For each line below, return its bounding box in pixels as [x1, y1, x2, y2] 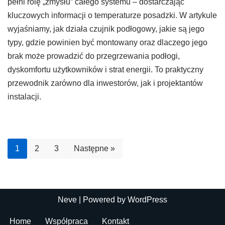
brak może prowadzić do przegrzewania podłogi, [8, 51, 180, 60]
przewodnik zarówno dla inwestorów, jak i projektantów [8, 78, 203, 87]
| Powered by [77, 195, 128, 204]
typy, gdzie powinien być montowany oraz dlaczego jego [8, 38, 207, 47]
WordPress [128, 195, 167, 204]
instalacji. [8, 92, 41, 101]
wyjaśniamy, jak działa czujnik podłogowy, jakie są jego [8, 24, 204, 33]
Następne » [74, 144, 115, 153]
